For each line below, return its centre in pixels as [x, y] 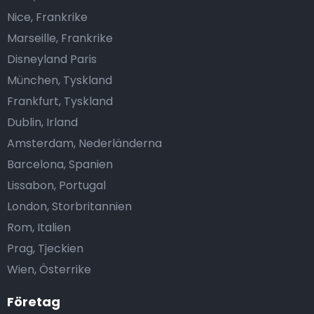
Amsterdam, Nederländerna [84, 144]
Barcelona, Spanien [60, 165]
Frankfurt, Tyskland [60, 102]
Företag [34, 302]
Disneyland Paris [52, 60]
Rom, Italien [39, 228]
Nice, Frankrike [47, 18]
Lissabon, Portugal [56, 186]
